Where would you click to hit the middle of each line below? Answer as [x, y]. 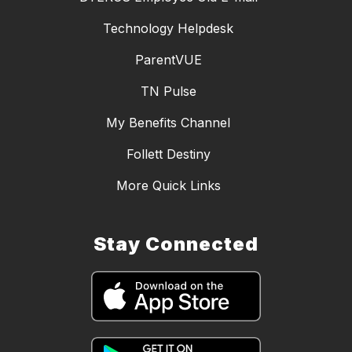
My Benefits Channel [168, 123]
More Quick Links [168, 186]
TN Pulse [168, 92]
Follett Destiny [168, 154]
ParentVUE [168, 60]
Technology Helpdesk [168, 29]
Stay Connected [176, 244]
